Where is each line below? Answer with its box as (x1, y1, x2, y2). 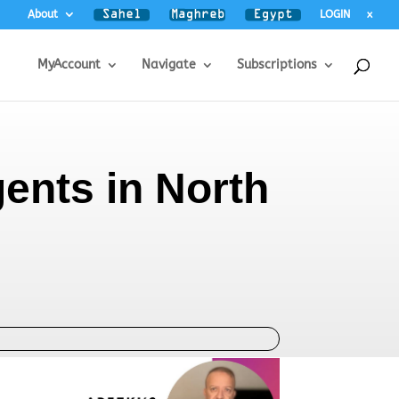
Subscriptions (237, 57, 317, 72)
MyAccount (37, 57, 101, 72)
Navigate (142, 57, 196, 72)
